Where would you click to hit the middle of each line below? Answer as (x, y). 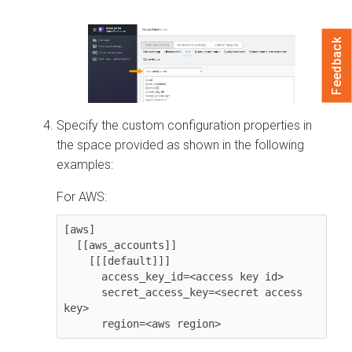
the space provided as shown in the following (180, 145)
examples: (85, 164)
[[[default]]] (76, 260)
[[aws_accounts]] (70, 245)
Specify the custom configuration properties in (184, 125)
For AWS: (82, 196)
